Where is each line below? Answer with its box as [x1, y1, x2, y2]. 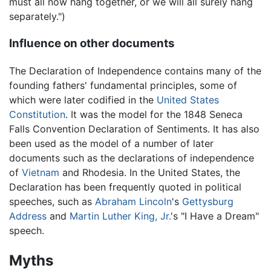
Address [9, 209, 47, 222]
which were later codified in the [9, 93, 157, 106]
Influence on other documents [9, 36, 175, 51]
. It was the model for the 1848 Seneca [65, 108, 243, 120]
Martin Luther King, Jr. [70, 209, 171, 222]
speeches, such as [9, 195, 95, 207]
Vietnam [22, 166, 59, 178]
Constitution [9, 108, 65, 120]
